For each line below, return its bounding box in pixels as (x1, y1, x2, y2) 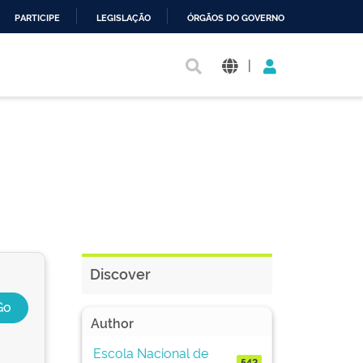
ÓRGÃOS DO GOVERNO (187, 13, 284, 23)
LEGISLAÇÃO (96, 13, 151, 23)
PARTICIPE (15, 13, 60, 23)
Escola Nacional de (92, 343, 208, 361)
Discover (90, 263, 151, 283)
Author (91, 314, 134, 331)
